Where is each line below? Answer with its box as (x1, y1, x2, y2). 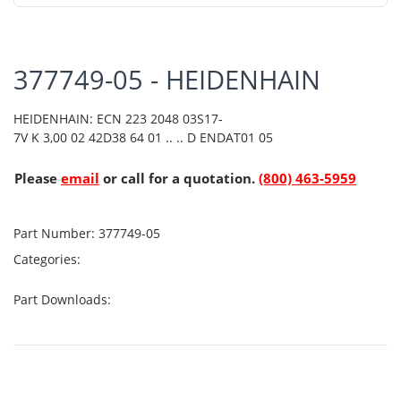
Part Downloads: (13, 290, 115, 308)
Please (14, 168, 61, 187)
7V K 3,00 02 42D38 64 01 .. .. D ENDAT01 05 (13, 128, 273, 146)
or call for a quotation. (99, 168, 259, 187)
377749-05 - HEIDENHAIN (13, 62, 320, 97)
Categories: (13, 250, 84, 268)
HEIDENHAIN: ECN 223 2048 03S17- (13, 109, 223, 127)
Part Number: (13, 224, 95, 242)
